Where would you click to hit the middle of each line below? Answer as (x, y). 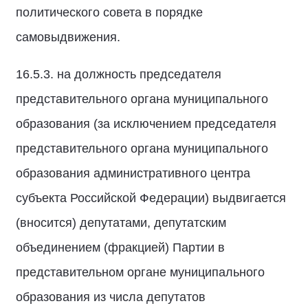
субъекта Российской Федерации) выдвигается (151, 198)
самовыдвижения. (68, 37)
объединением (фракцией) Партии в (120, 247)
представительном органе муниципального (140, 272)
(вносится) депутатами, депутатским (121, 223)
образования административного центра (133, 173)
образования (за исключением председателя (146, 124)
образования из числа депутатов (111, 297)
